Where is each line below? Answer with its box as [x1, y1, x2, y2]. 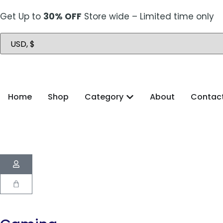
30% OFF [43, 10, 82, 22]
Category [85, 91, 123, 103]
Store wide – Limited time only [82, 10, 214, 22]
